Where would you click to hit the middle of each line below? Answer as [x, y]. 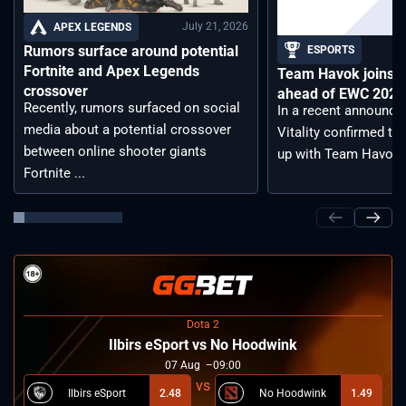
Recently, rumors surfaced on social [132, 107]
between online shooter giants [115, 151]
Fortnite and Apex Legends [111, 71]
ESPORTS [331, 50]
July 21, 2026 [215, 27]
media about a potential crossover [127, 129]
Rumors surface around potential [131, 51]
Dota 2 [203, 324]
